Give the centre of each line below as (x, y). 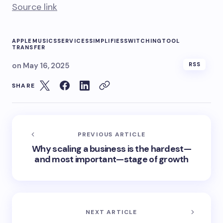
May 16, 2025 (46, 66)
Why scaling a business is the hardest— (111, 149)
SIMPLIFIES (106, 41)
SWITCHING (143, 41)
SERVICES (73, 41)
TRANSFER (29, 47)
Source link (35, 7)
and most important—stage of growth (111, 159)
